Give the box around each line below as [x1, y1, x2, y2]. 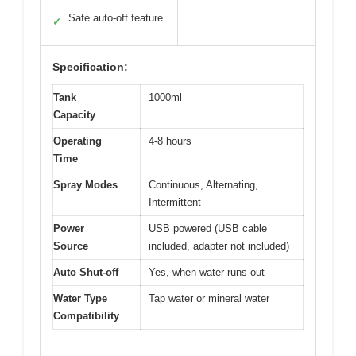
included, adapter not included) [149, 239, 289, 252]
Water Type [53, 292, 107, 304]
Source [53, 239, 88, 252]
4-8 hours [149, 134, 192, 147]
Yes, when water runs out [149, 265, 265, 278]
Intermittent [149, 195, 201, 208]
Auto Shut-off [53, 265, 118, 278]
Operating [53, 134, 102, 147]
